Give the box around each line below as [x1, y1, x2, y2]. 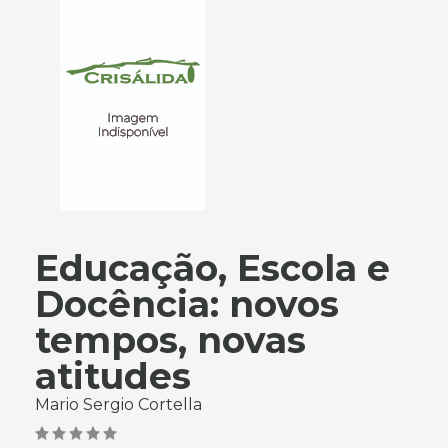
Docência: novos [35, 282, 339, 326]
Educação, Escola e [35, 246, 390, 290]
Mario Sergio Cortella [35, 395, 202, 414]
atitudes [35, 354, 191, 398]
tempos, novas [35, 318, 306, 362]
